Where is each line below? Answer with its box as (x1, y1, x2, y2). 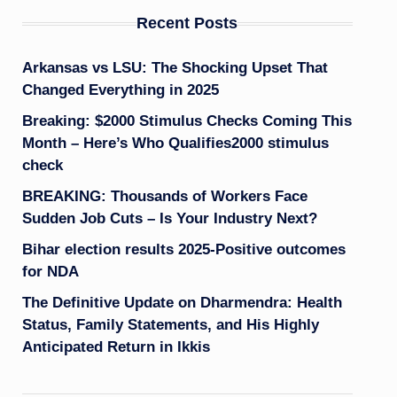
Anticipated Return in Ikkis (21, 339, 210, 355)
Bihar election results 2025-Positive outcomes (21, 241, 346, 258)
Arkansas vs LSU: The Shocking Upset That (21, 59, 328, 76)
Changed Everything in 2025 (21, 82, 219, 98)
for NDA (21, 263, 79, 280)
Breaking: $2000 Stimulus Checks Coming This (21, 113, 352, 129)
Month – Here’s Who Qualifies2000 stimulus (21, 135, 329, 152)
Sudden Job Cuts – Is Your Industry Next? (21, 210, 317, 227)
